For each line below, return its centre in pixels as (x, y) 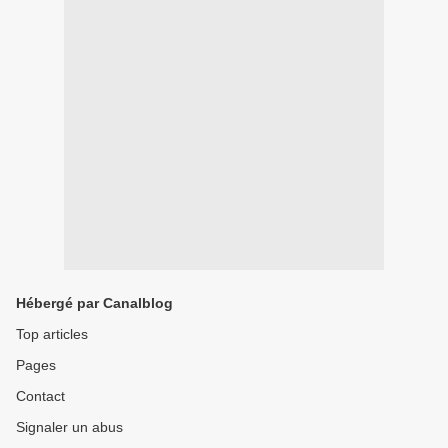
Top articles (52, 334)
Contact (40, 396)
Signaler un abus (69, 427)
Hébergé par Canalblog (94, 303)
